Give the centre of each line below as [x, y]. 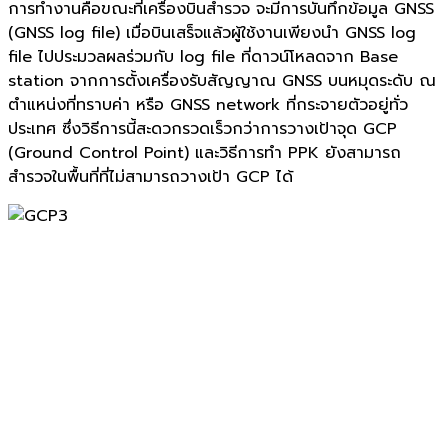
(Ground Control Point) [101, 152]
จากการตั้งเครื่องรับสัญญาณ [173, 80]
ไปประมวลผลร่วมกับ [106, 56]
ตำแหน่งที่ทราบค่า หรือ [86, 104]
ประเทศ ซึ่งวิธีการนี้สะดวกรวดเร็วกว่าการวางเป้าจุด [182, 128]
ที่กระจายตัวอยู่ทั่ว [347, 104]
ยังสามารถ [363, 152]
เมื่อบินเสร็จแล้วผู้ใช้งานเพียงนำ [232, 32]
